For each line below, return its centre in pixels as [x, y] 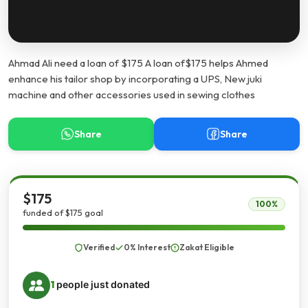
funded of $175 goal [63, 212]
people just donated [102, 284]
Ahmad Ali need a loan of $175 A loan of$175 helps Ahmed [138, 63]
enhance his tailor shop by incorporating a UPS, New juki [135, 79]
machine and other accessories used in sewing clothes [132, 95]
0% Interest [147, 247]
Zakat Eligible [207, 247]
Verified [99, 247]
